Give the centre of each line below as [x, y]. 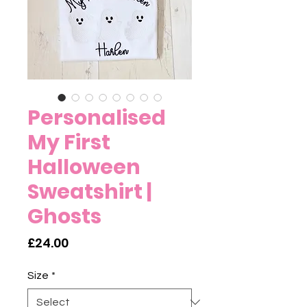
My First [69, 143]
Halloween [84, 168]
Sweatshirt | [89, 192]
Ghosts [64, 217]
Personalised [97, 118]
